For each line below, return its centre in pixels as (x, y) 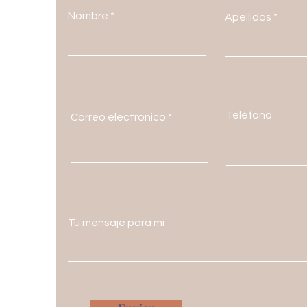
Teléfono (249, 115)
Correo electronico (119, 117)
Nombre (88, 16)
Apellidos (249, 17)
